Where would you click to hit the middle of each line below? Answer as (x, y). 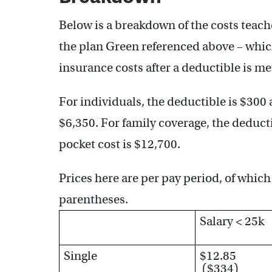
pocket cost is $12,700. (120, 144)
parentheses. (93, 199)
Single (80, 256)
